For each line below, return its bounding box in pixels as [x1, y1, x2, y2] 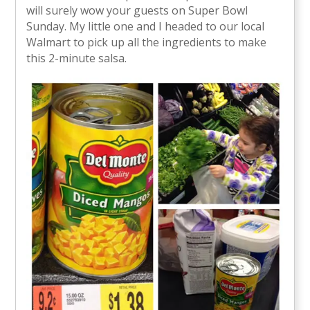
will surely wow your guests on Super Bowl [26, 2, 248, 18]
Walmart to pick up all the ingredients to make [26, 34, 267, 50]
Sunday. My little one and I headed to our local [26, 18, 265, 34]
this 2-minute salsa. [26, 50, 127, 66]
